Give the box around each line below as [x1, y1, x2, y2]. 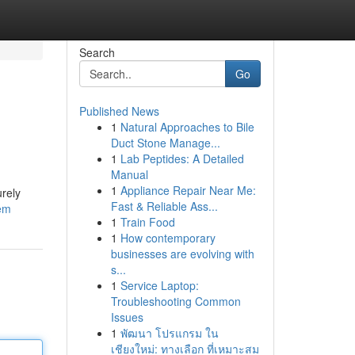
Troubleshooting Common [110, 293, 241, 309]
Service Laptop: [120, 277, 199, 293]
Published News [78, 103, 159, 119]
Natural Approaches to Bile [120, 119, 254, 135]
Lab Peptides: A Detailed [120, 151, 244, 166]
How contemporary [120, 230, 216, 246]
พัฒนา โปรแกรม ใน [120, 325, 219, 341]
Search [78, 44, 115, 60]
